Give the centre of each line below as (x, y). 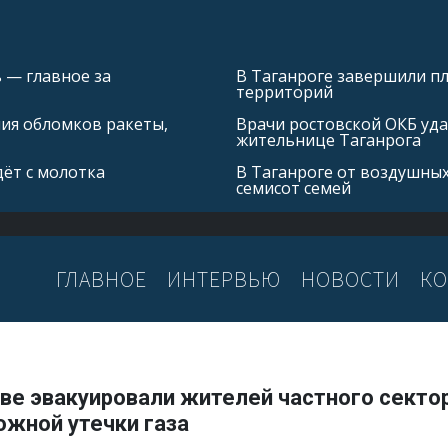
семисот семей (293, 188)
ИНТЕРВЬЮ (224, 278)
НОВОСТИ (350, 278)
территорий (284, 92)
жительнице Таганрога (328, 140)
